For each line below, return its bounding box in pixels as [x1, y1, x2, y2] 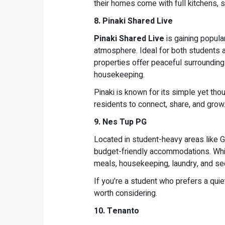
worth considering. [94, 187, 157, 200]
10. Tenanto [94, 205, 139, 217]
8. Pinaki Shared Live [94, 15, 173, 28]
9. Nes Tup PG [94, 116, 147, 129]
